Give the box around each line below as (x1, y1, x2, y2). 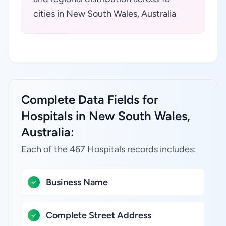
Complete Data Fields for (21, 92, 158, 107)
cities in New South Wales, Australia (33, 8, 176, 19)
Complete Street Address (46, 210, 151, 221)
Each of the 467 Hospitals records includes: (21, 144, 196, 155)
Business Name (46, 177, 108, 188)
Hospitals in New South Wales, (21, 108, 190, 123)
